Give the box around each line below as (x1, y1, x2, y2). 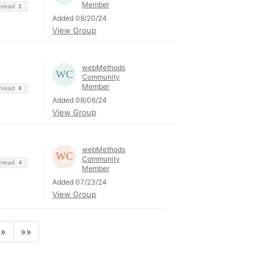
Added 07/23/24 (52, 178, 107, 186)
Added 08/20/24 (52, 14, 107, 23)
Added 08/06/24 (52, 96, 107, 104)
